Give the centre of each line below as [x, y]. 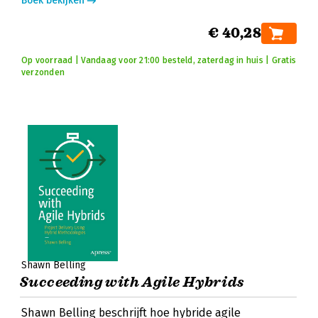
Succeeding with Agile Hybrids [132, 282]
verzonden [43, 72]
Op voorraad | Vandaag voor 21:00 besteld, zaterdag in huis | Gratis [159, 60]
